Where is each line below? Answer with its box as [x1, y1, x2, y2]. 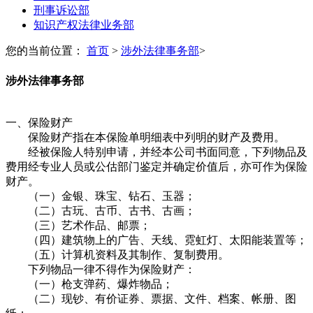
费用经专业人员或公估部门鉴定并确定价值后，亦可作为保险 [6, 160, 307, 173]
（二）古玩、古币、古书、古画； [6, 204, 196, 217]
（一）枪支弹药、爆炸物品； [6, 277, 173, 290]
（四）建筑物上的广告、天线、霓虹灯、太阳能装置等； [6, 233, 307, 246]
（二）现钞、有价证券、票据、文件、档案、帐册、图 [6, 292, 296, 305]
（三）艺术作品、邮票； [6, 219, 151, 231]
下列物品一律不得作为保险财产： [6, 263, 196, 275]
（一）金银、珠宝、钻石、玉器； [6, 189, 196, 202]
